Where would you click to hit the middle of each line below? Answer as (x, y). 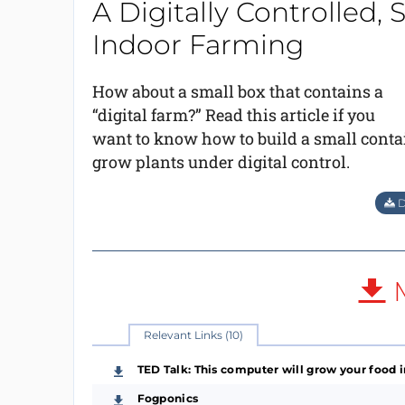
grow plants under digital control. (221, 162)
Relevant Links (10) (193, 335)
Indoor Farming (198, 45)
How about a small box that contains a (237, 91)
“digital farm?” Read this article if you (233, 115)
